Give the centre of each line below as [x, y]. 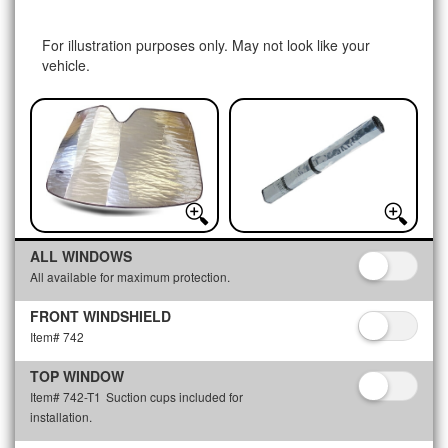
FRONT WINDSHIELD [100, 316]
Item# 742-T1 [65, 396]
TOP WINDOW [77, 376]
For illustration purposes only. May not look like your [206, 45]
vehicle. [66, 65]
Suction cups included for [174, 396]
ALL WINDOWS [81, 256]
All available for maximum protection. [130, 276]
